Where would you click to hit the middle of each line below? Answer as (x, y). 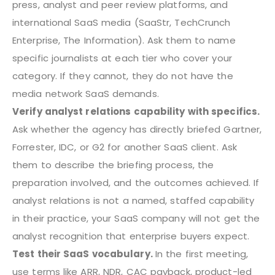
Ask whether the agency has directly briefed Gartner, (137, 129)
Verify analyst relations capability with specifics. (136, 111)
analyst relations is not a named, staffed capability (134, 200)
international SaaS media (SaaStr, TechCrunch (122, 22)
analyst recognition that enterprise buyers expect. (131, 236)
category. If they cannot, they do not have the (123, 76)
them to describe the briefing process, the (113, 165)
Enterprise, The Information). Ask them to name (124, 40)
